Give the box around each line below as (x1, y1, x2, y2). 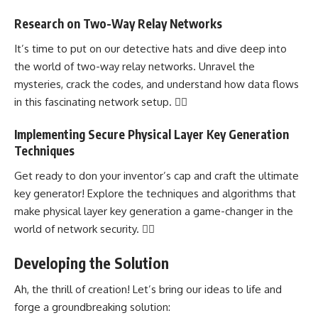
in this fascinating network (14, 94, 138, 109)
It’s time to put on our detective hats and (14, 41, 216, 55)
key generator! (14, 186, 87, 200)
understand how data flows (167, 77, 299, 91)
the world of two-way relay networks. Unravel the (14, 59, 255, 73)
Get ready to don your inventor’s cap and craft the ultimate (14, 168, 299, 182)
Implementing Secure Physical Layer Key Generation (14, 126, 289, 143)
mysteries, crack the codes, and (14, 77, 167, 91)
